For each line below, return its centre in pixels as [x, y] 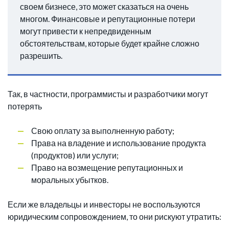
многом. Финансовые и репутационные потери [108, 19]
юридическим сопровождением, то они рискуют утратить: [114, 217]
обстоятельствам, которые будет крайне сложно [110, 43]
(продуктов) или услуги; [75, 155]
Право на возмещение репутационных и [107, 168]
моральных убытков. [70, 180]
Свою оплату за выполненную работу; [103, 131]
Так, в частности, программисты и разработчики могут [108, 94]
